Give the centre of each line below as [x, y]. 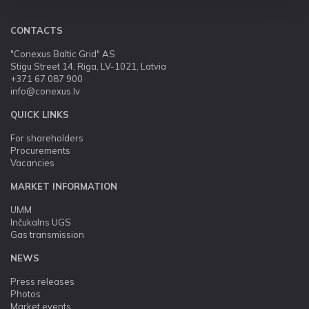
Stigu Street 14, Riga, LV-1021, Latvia [88, 66]
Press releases [42, 281]
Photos [26, 294]
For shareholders [47, 138]
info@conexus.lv [45, 91]
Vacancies [32, 163]
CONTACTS [37, 30]
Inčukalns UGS [41, 222]
